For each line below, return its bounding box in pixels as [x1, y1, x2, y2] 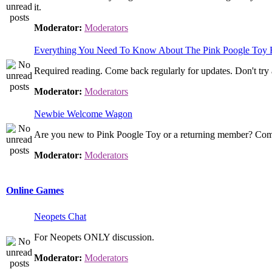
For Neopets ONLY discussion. [34, 232, 154, 242]
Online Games [6, 185, 64, 196]
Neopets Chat [34, 211, 86, 222]
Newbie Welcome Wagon [34, 109, 132, 119]
